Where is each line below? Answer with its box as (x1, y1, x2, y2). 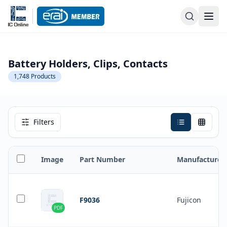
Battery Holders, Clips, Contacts (8, 57, 168, 70)
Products (31, 72, 56, 81)
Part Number (80, 155, 125, 164)
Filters (33, 117, 54, 127)
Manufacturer (177, 155, 224, 164)
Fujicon (177, 195, 201, 205)
